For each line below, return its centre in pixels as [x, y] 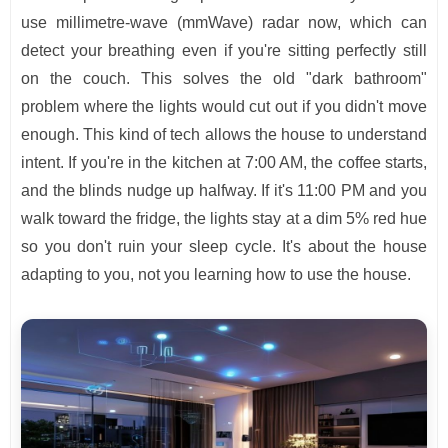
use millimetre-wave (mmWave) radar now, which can [224, 23]
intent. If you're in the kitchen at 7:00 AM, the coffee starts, [224, 163]
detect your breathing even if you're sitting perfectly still [224, 51]
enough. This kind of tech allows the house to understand [224, 135]
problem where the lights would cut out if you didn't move [224, 107]
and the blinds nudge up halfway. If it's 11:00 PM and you [224, 191]
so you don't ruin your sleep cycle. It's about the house [224, 247]
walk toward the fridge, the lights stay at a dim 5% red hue [224, 219]
